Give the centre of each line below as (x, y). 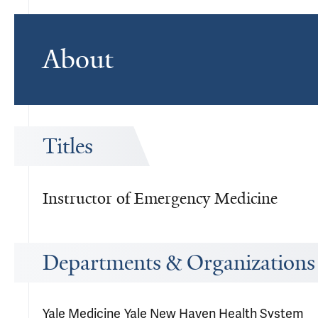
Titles (68, 146)
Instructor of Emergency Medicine (160, 198)
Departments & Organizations (179, 263)
